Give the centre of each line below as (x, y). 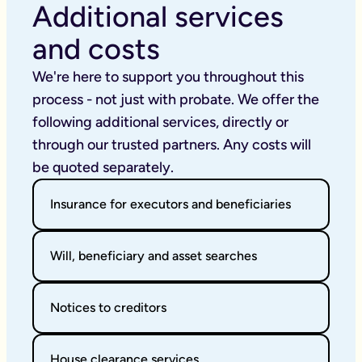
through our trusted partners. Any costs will (172, 145)
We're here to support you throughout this (168, 77)
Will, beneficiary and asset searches (154, 256)
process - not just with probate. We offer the (176, 99)
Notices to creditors (108, 307)
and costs (96, 49)
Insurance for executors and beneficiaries (170, 204)
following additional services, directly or (160, 122)
